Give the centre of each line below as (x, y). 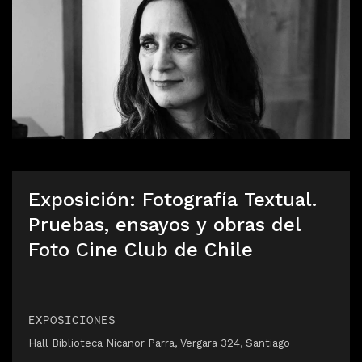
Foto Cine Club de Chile (141, 250)
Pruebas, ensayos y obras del (165, 225)
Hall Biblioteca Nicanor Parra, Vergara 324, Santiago (159, 343)
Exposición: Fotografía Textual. (173, 200)
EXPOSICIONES (72, 320)
